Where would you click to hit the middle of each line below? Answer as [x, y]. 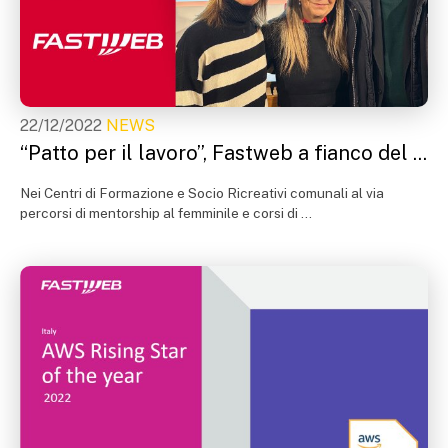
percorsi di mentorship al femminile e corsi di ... [166, 212]
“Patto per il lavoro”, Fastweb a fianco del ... [223, 152]
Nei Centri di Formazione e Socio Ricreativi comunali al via [202, 192]
